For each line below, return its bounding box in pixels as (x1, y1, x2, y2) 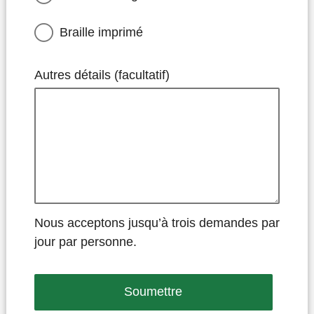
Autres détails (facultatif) (34, 67, 170, 82)
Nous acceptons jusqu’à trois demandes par (34, 215, 280, 230)
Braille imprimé (59, 25, 143, 39)
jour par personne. (34, 234, 137, 249)
